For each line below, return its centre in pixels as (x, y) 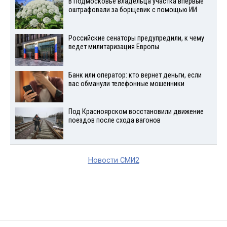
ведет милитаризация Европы (113, 47)
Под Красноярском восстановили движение (136, 112)
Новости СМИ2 (113, 161)
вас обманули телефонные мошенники (126, 84)
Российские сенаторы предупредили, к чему (136, 38)
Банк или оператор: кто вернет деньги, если (135, 75)
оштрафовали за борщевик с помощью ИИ (133, 10)
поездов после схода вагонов (114, 121)
